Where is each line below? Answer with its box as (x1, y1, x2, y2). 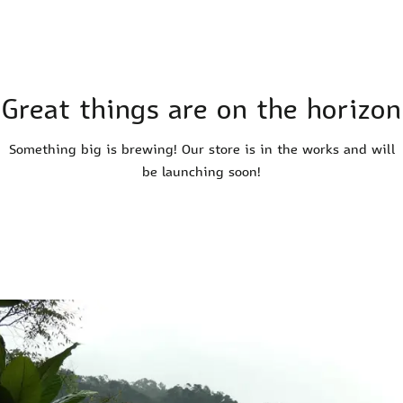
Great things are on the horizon (2, 92, 401, 126)
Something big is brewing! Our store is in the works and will (8, 140, 395, 157)
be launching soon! (142, 163, 261, 180)
